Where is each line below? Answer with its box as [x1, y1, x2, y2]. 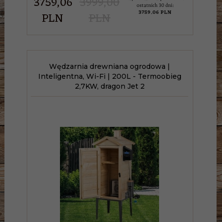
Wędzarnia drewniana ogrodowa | [49, 61, 170, 71]
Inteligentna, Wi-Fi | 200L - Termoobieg [38, 71, 181, 81]
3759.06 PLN [138, 8, 171, 17]
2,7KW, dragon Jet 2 [74, 81, 145, 91]
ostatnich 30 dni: [136, 1, 173, 10]
